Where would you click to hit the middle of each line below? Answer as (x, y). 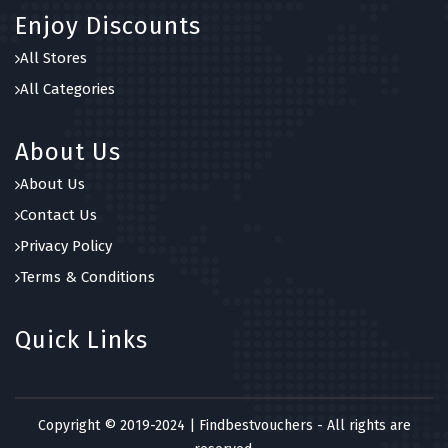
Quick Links (81, 340)
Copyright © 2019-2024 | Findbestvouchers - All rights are (224, 426)
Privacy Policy (66, 246)
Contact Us (58, 215)
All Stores (53, 58)
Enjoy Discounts (108, 26)
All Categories (67, 89)
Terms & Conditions (87, 277)
